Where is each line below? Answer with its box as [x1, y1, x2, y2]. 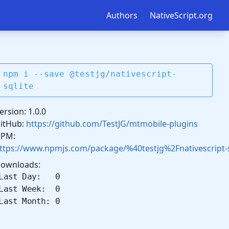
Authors [106, 10, 138, 21]
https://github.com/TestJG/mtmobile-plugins [26, 118, 198, 129]
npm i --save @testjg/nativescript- [3, 69, 177, 79]
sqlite [3, 81, 34, 91]
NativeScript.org [150, 10, 213, 21]
